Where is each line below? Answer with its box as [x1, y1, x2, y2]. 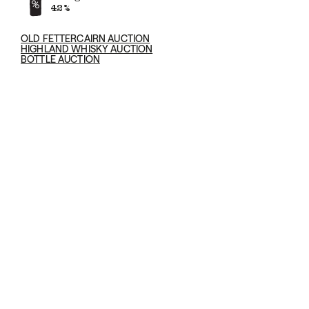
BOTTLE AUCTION [21, 53, 100, 66]
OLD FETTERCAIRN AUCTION [21, 32, 150, 45]
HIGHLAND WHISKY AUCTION [21, 43, 153, 55]
